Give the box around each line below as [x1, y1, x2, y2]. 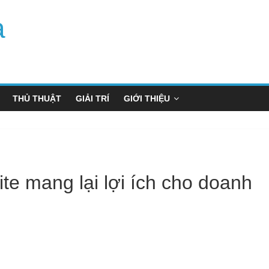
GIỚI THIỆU [124, 94, 170, 103]
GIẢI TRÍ [76, 94, 109, 103]
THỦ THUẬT [13, 94, 61, 103]
